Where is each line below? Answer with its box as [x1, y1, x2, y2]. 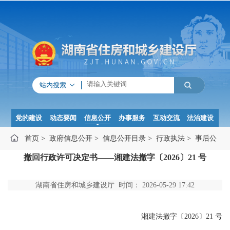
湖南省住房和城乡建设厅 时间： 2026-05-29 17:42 [35, 181, 195, 189]
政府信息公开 [49, 135, 92, 143]
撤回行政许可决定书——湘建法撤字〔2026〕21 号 [24, 153, 206, 162]
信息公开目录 [103, 135, 146, 143]
